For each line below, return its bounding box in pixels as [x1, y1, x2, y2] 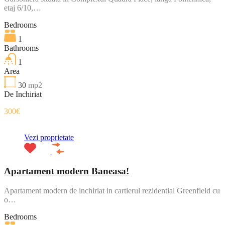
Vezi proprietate [24, 133, 74, 142]
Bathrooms [4, 44, 39, 53]
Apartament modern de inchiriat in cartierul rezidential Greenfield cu [4, 186, 220, 195]
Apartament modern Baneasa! [4, 166, 129, 177]
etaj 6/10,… [4, 4, 41, 13]
